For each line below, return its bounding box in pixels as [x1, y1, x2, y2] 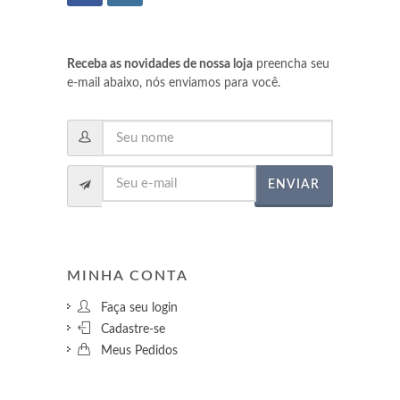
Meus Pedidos [89, 344, 178, 357]
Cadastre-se [89, 322, 165, 336]
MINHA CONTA [66, 268, 188, 283]
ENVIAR [267, 178, 320, 191]
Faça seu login [89, 301, 178, 314]
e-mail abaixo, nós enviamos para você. [66, 76, 280, 89]
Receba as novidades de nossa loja [66, 57, 253, 71]
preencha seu [252, 57, 329, 71]
